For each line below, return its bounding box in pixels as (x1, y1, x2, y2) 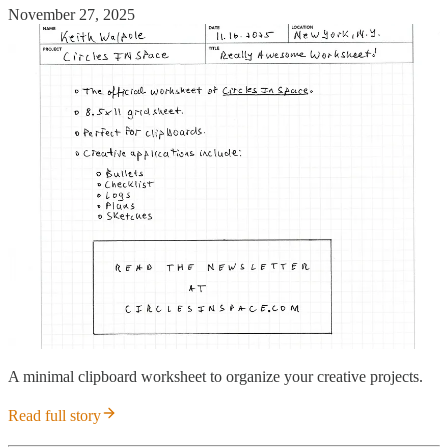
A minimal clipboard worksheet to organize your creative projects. (8, 368, 423, 386)
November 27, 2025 (8, 6, 135, 24)
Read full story (8, 407, 101, 425)
